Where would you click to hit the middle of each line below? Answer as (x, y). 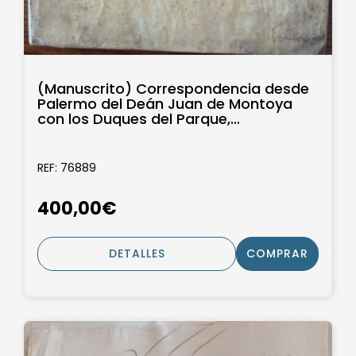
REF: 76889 (67, 167)
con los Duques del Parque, (134, 118)
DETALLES (137, 254)
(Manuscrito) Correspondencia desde (173, 88)
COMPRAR (277, 254)
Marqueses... (81, 133)
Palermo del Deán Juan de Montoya (165, 103)
